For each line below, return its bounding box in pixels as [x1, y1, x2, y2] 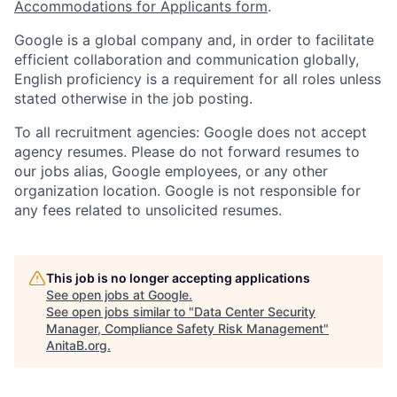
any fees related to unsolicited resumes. [14, 200, 282, 219]
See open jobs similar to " [46, 303, 194, 319]
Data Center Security [194, 303, 315, 319]
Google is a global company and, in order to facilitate [14, 30, 374, 49]
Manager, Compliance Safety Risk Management [46, 320, 323, 336]
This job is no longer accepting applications [46, 269, 310, 285]
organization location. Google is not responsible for [14, 181, 361, 199]
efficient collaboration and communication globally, [14, 50, 359, 68]
